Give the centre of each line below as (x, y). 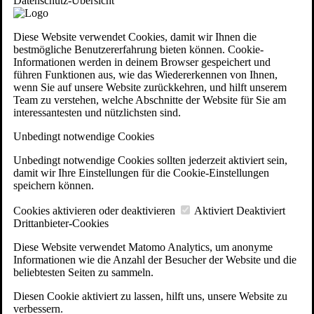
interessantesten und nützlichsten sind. (97, 112)
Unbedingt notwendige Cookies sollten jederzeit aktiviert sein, (150, 160)
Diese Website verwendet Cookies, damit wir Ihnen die (135, 36)
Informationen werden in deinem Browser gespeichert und (142, 62)
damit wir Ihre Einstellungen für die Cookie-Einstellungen (141, 172)
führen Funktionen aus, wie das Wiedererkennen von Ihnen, (145, 74)
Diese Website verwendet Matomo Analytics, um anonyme (143, 247)
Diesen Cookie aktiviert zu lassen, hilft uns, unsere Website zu (150, 296)
